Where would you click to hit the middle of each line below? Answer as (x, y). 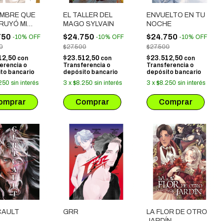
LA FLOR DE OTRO (177, 212)
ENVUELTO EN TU (176, 15)
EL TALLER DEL (88, 15)
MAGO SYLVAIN (89, 24)
